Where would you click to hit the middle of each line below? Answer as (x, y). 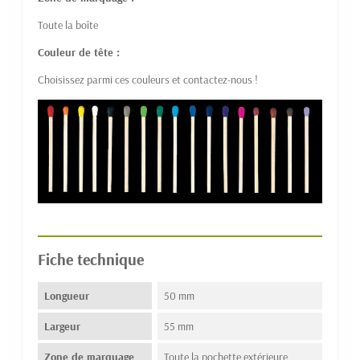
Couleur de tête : (79, 52)
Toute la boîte (68, 25)
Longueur (67, 296)
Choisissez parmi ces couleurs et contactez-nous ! (148, 79)
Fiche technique (91, 260)
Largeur (62, 327)
